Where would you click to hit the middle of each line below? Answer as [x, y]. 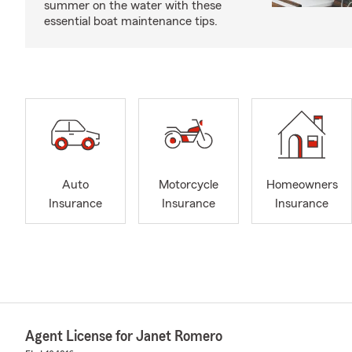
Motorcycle [189, 185]
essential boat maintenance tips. [131, 21]
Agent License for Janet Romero [124, 336]
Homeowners [302, 185]
